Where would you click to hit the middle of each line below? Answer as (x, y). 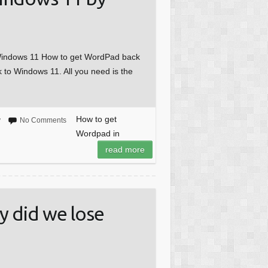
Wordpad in (98, 134)
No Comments (43, 121)
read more (125, 150)
